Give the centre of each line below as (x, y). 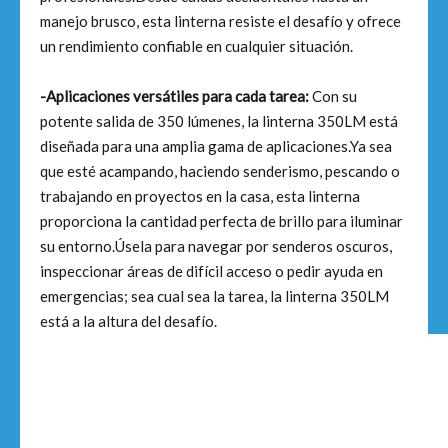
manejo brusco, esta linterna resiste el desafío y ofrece (220, 21)
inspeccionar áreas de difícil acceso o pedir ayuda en (211, 271)
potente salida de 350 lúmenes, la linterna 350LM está (219, 121)
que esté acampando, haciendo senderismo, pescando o (220, 171)
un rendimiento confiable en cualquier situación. (196, 46)
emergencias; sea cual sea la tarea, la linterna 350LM (214, 296)
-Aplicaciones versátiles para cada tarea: (174, 96)
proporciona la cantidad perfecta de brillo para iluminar (221, 221)
